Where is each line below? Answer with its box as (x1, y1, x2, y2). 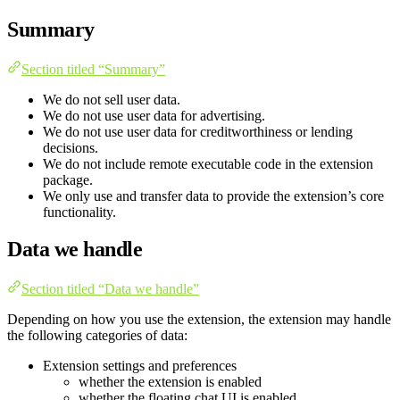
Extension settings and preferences (43, 358, 237, 374)
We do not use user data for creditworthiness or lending (43, 123, 353, 139)
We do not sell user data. (43, 91, 180, 107)
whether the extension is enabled (79, 374, 262, 390)
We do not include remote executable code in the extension (43, 155, 373, 171)
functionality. (43, 204, 116, 220)
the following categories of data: (7, 328, 187, 344)
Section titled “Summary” (21, 61, 165, 77)
